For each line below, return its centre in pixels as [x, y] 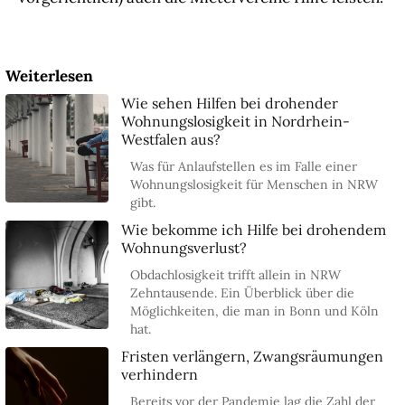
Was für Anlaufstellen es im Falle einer [244, 166]
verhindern [160, 374]
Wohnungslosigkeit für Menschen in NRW [254, 184]
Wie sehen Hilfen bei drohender [230, 103]
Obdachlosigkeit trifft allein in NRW [236, 275]
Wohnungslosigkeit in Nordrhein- [236, 121]
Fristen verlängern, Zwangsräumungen [253, 356]
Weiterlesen [49, 76]
